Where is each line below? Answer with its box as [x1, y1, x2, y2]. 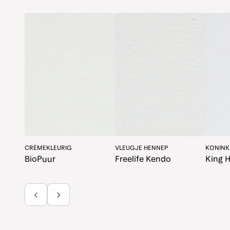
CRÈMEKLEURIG [25, 144, 72, 152]
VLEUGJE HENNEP [115, 144, 168, 152]
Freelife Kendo [115, 154, 171, 164]
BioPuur [25, 154, 55, 164]
